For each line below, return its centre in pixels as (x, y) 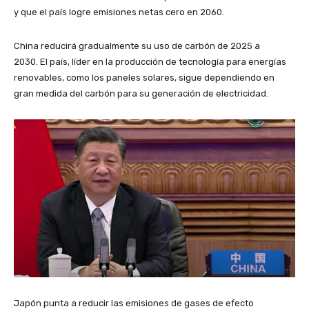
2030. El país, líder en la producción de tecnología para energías (150, 61)
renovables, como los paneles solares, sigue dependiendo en (144, 77)
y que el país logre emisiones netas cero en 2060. (119, 12)
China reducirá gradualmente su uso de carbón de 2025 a (137, 46)
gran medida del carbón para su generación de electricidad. (141, 93)
